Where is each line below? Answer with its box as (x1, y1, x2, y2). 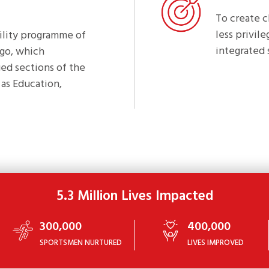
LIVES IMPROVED (187, 237, 244, 250)
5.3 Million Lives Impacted (56, 186, 213, 208)
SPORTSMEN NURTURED (40, 237, 122, 250)
